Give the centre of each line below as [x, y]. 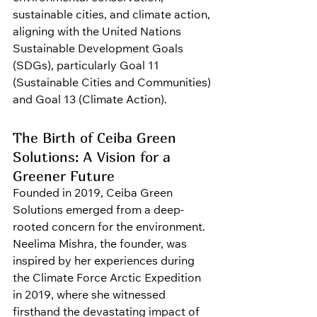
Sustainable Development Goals [99, 50]
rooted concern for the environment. [110, 228]
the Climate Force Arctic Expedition [108, 279]
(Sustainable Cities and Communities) [113, 84]
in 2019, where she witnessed [91, 296]
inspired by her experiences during [105, 262]
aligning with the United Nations [98, 33]
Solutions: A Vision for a [94, 157]
